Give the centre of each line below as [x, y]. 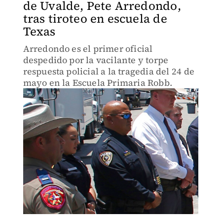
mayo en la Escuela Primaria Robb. [98, 83]
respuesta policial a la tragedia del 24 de [109, 71]
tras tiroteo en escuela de [95, 18]
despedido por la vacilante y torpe [96, 60]
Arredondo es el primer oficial [88, 49]
